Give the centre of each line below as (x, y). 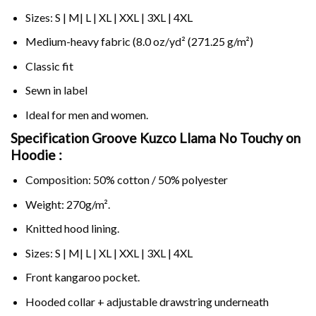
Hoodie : (36, 155)
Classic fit (49, 66)
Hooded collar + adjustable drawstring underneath (147, 302)
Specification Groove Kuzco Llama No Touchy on (156, 138)
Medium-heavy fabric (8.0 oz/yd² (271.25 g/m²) (139, 42)
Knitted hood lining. (72, 229)
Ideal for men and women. (86, 114)
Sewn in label (56, 90)
